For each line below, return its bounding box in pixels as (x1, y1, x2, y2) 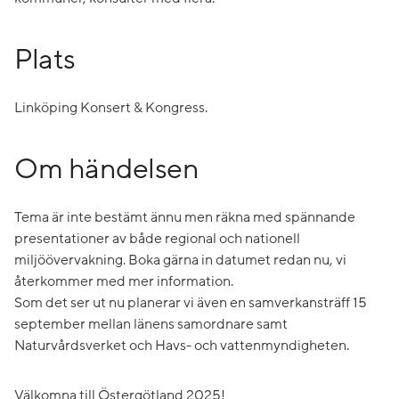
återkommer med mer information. (14, 272, 233, 290)
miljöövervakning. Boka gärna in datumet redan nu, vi (14, 250, 346, 269)
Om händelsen (14, 151, 199, 188)
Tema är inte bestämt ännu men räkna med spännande (14, 208, 355, 226)
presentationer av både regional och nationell (14, 229, 300, 248)
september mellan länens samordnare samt (14, 314, 288, 333)
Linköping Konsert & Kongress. (14, 98, 208, 117)
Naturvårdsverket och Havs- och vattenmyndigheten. (14, 336, 349, 354)
